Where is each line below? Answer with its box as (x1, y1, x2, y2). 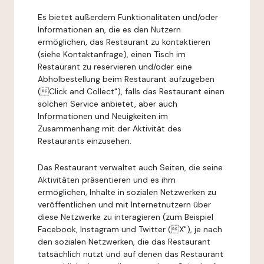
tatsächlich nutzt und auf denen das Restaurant (38, 249, 223, 259)
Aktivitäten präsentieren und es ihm (38, 174, 176, 185)
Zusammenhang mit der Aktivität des (38, 123, 181, 134)
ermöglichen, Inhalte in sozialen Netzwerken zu (38, 187, 216, 197)
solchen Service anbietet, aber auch (38, 98, 177, 109)
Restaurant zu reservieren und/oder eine (38, 61, 192, 72)
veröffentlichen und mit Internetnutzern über (38, 199, 211, 210)
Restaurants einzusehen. (38, 136, 131, 146)
